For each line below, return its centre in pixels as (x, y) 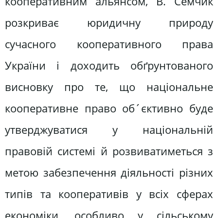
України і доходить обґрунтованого (109, 66)
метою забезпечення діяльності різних (109, 173)
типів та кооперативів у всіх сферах (109, 194)
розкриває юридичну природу (109, 23)
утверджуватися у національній (109, 130)
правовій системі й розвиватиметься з (109, 151)
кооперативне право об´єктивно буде (109, 109)
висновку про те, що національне (109, 87)
